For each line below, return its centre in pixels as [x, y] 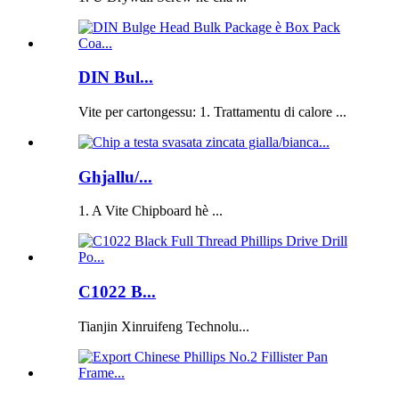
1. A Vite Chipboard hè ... [151, 211]
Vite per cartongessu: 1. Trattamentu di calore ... [212, 112]
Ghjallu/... [115, 176]
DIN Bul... [116, 77]
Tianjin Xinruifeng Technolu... [164, 326]
